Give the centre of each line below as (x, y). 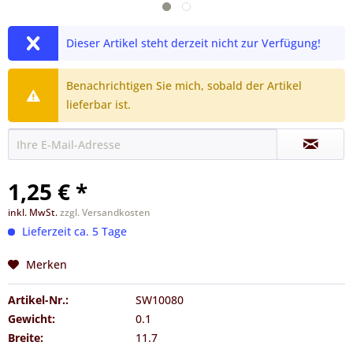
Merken (46, 264)
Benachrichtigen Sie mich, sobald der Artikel (184, 85)
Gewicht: (32, 319)
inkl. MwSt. (34, 212)
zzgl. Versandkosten (105, 212)
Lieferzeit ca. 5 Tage (73, 231)
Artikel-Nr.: (38, 300)
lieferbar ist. (99, 104)
